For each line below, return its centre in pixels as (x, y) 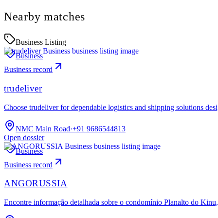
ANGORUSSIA (36, 183)
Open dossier (24, 137)
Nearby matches (45, 17)
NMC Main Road (43, 128)
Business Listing (41, 42)
